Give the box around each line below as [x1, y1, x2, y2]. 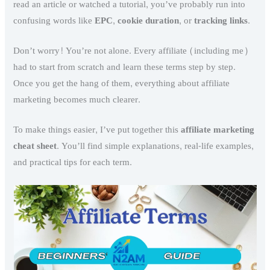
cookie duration [118, 12, 180, 29]
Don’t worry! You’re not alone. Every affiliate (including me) [13, 43, 249, 60]
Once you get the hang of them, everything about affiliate [13, 75, 230, 92]
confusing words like [13, 12, 95, 29]
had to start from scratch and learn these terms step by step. [13, 59, 236, 76]
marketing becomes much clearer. [13, 92, 141, 108]
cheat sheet [13, 138, 57, 155]
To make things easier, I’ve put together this [13, 122, 181, 139]
